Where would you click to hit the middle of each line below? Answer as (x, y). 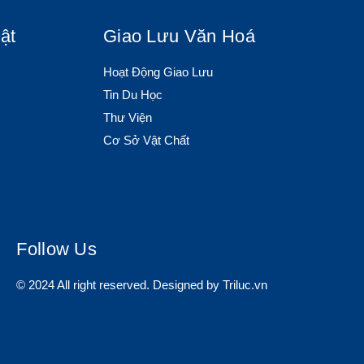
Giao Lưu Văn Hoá (179, 36)
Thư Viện (128, 117)
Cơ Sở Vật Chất (146, 140)
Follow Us (57, 249)
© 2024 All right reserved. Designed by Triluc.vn (142, 285)
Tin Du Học (133, 95)
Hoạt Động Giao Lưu (158, 72)
